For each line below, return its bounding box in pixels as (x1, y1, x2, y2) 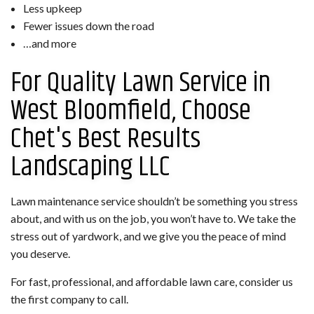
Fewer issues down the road (22, 19, 154, 33)
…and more (22, 36, 76, 50)
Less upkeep (22, 1, 82, 15)
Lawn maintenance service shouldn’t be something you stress (11, 194, 298, 208)
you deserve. (11, 247, 70, 261)
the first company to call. (11, 292, 128, 306)
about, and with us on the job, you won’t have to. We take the (11, 212, 296, 226)
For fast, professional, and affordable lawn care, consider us (11, 275, 293, 289)
